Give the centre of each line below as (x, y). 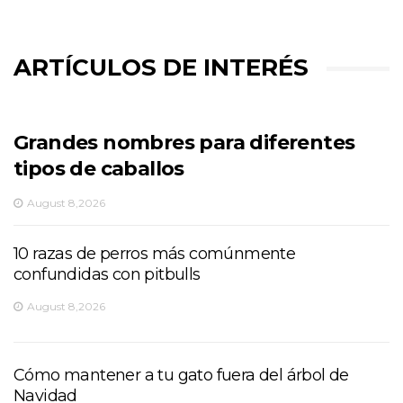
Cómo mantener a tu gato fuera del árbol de (181, 375)
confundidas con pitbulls (107, 274)
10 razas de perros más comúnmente (155, 253)
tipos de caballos (99, 168)
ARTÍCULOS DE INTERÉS (161, 67)
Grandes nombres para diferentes (184, 142)
